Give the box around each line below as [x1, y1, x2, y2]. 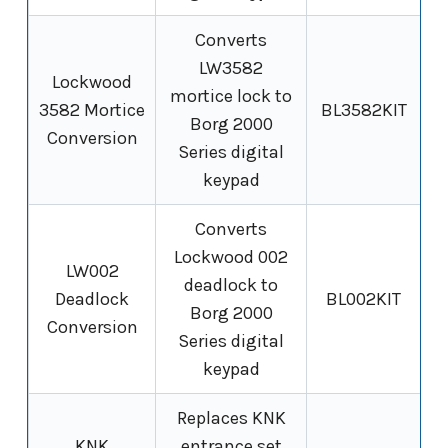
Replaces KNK [176, 407, 286, 430]
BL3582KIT [320, 99, 407, 122]
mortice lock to [170, 85, 292, 108]
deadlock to [184, 274, 278, 297]
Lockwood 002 [174, 246, 288, 269]
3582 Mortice [39, 99, 145, 122]
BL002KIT [326, 288, 401, 311]
